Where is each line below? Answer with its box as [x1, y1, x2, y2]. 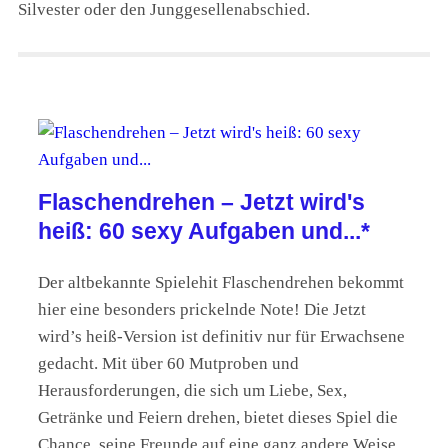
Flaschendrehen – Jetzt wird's [38, 189, 365, 216]
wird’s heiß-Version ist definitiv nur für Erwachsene [38, 327, 405, 347]
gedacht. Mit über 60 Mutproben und [38, 354, 299, 374]
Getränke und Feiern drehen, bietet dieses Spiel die [38, 408, 398, 428]
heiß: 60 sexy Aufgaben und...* [38, 218, 370, 245]
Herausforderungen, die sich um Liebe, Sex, [38, 381, 347, 401]
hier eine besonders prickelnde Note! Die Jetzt [38, 300, 366, 320]
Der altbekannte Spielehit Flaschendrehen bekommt [38, 273, 404, 293]
